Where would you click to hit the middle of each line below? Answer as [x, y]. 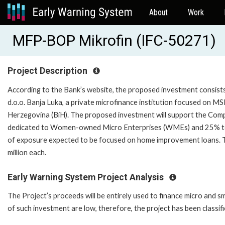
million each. [27, 152]
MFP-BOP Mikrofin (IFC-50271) [114, 40]
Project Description [48, 71]
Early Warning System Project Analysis [87, 177]
